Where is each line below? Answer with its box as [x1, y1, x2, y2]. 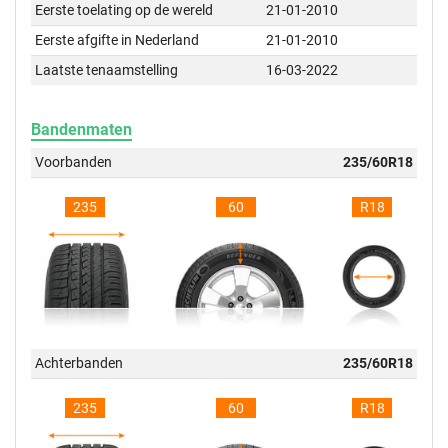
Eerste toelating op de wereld [35, 2, 214, 19]
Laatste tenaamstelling [35, 62, 179, 79]
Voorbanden [35, 154, 113, 171]
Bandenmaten [31, 120, 132, 140]
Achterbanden [35, 355, 124, 372]
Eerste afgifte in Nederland [35, 32, 200, 49]
